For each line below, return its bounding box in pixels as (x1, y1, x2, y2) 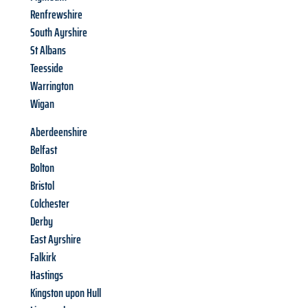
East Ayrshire (30, 230, 81, 250)
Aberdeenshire (30, 122, 87, 142)
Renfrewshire (30, 5, 82, 25)
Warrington (30, 76, 74, 96)
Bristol (30, 176, 54, 196)
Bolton (30, 158, 54, 178)
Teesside (30, 58, 63, 78)
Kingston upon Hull (30, 283, 101, 303)
